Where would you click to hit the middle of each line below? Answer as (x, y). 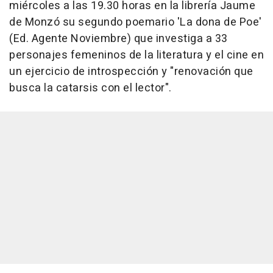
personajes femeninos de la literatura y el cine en (136, 55)
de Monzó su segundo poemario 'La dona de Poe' (136, 22)
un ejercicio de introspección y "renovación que (131, 72)
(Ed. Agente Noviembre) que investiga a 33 (119, 39)
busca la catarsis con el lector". (90, 88)
